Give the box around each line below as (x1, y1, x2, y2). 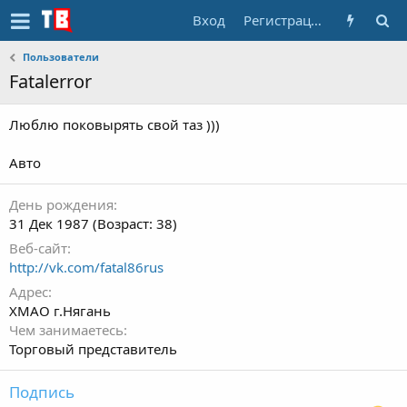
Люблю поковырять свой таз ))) (9, 115, 220, 134)
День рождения (9, 195, 114, 213)
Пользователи (23, 50, 100, 64)
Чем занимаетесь (9, 321, 124, 339)
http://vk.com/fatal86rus (9, 258, 164, 276)
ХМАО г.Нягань (9, 302, 111, 320)
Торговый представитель (9, 340, 177, 358)
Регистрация (311, 11, 322, 29)
